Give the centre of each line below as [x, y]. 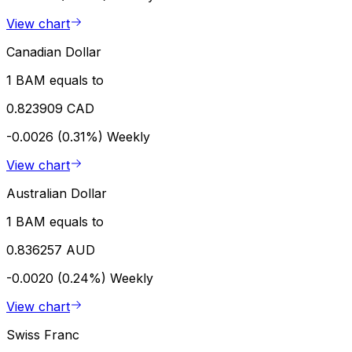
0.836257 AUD [51, 249]
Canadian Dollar [54, 51]
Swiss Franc [43, 334]
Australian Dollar [57, 193]
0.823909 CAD [50, 108]
